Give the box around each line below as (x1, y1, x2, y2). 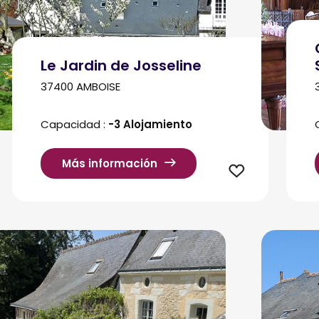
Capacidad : (40, 117, 108, 132)
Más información (61, 156, 157, 172)
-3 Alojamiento (108, 117, 192, 132)
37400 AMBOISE (40, 78, 120, 94)
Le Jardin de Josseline (40, 55, 202, 75)
